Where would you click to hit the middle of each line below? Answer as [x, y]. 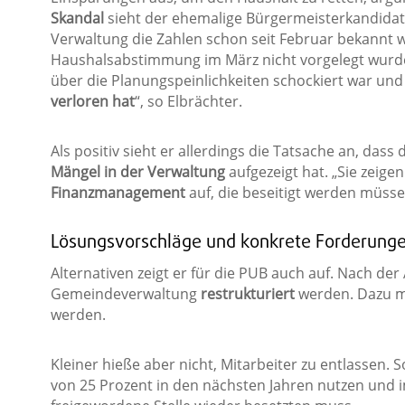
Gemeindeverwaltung [125, 294]
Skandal [77, 19]
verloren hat [92, 102]
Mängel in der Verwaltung [137, 172]
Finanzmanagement [118, 193]
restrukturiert [247, 294]
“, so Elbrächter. [188, 102]
